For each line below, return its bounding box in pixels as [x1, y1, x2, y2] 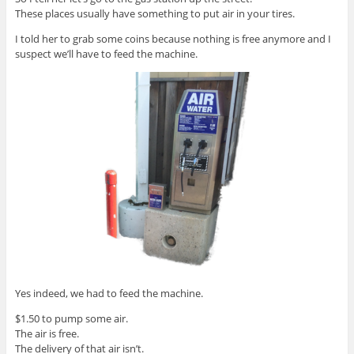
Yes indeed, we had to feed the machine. [14, 286, 203, 301]
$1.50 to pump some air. [14, 311, 128, 326]
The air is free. [14, 326, 79, 341]
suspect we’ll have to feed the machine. [14, 46, 198, 61]
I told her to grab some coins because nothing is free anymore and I [14, 31, 331, 46]
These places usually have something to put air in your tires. [14, 6, 295, 21]
